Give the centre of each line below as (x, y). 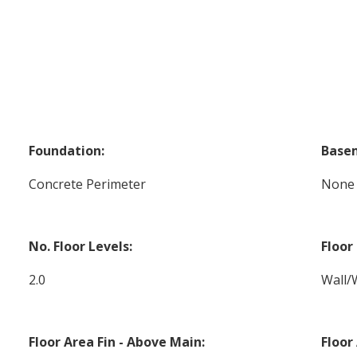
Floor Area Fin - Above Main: (117, 342)
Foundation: (67, 151)
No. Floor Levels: (81, 247)
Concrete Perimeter (88, 184)
